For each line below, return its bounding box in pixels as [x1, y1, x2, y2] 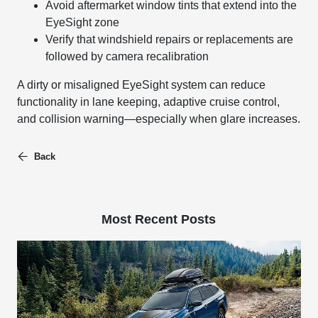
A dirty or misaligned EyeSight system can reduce [17, 79, 266, 91]
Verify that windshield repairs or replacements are [45, 33, 294, 45]
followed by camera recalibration [45, 50, 209, 62]
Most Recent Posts [102, 212, 216, 226]
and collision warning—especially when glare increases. [17, 113, 301, 125]
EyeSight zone [45, 16, 120, 28]
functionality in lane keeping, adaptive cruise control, [17, 96, 280, 108]
